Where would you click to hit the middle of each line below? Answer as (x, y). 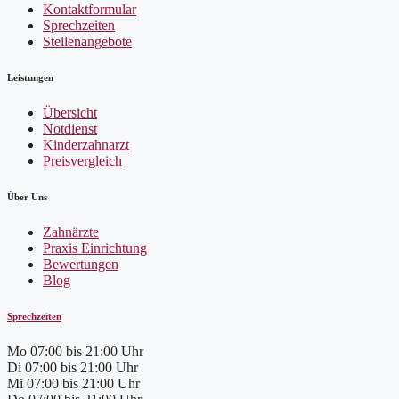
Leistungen (30, 77)
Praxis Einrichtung (95, 248)
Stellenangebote (87, 41)
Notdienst (70, 128)
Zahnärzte (71, 232)
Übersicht (70, 112)
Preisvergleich (82, 160)
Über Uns (27, 196)
